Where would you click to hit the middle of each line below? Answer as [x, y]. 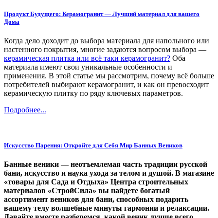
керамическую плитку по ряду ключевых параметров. [93, 93]
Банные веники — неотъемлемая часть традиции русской [106, 164]
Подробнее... [25, 109]
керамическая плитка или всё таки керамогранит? [87, 58]
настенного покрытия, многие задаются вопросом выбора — [105, 49]
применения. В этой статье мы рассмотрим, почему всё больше [109, 75]
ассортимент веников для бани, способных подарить [96, 200]
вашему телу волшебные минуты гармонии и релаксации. [107, 208]
